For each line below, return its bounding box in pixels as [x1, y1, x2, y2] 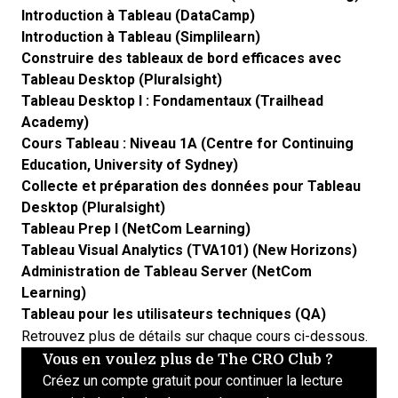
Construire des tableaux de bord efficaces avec [21, 51, 341, 66]
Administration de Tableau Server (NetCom [21, 264, 312, 279]
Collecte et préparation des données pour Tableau [21, 179, 361, 194]
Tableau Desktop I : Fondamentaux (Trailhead [21, 93, 323, 108]
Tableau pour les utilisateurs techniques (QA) [21, 306, 326, 322]
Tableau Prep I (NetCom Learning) [21, 221, 251, 236]
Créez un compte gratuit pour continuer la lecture [43, 373, 343, 388]
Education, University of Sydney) [21, 157, 238, 172]
